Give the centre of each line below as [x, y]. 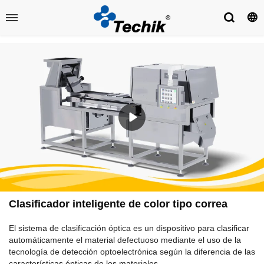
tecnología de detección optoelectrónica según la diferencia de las [132, 252]
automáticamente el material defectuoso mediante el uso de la [125, 240]
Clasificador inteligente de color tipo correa [118, 204]
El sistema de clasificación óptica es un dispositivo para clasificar [129, 228]
